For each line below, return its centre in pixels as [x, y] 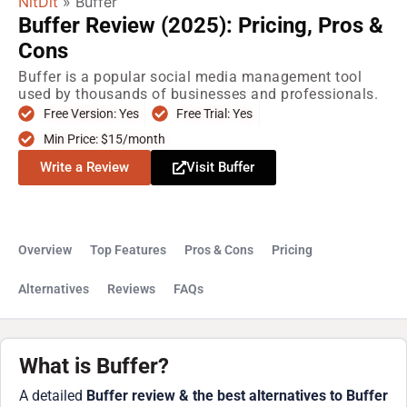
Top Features [128, 251]
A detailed [53, 396]
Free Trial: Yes [214, 114]
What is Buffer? [94, 367]
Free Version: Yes [91, 114]
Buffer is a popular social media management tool [190, 77]
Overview [45, 251]
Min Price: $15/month [104, 139]
